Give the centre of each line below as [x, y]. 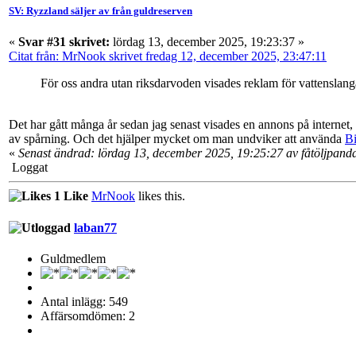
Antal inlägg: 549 [84, 301]
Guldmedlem [73, 258]
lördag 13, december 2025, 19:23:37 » [207, 42]
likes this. [160, 196]
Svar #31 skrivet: [64, 42]
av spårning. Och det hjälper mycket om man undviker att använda [177, 139]
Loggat [28, 168]
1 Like [70, 196]
